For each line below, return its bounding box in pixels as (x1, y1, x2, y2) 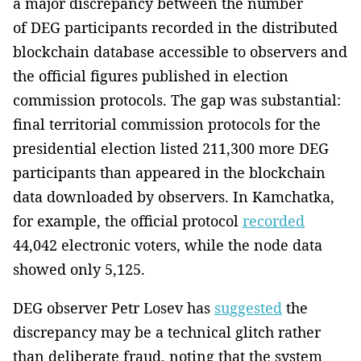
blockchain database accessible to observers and (13, 42, 347, 62)
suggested (214, 298, 282, 318)
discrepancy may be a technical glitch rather (13, 322, 321, 342)
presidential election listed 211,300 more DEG (13, 139, 329, 159)
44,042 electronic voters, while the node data (13, 235, 322, 255)
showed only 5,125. (13, 259, 145, 280)
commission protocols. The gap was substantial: (13, 90, 341, 110)
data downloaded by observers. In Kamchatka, (13, 187, 334, 207)
